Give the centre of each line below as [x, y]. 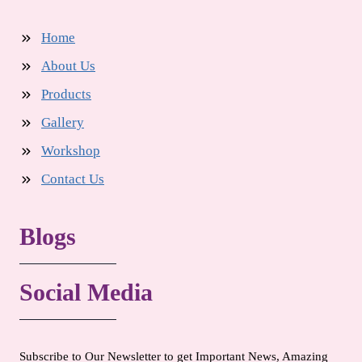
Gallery [63, 123]
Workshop [71, 151]
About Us [68, 66]
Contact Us [73, 179]
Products [66, 95]
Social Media [86, 293]
